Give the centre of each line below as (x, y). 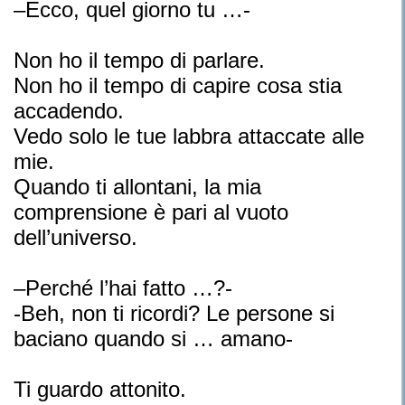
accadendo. (69, 111)
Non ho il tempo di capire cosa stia (178, 85)
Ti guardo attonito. (100, 389)
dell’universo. (75, 237)
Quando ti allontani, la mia (137, 187)
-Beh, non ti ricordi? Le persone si (174, 313)
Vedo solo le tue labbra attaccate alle (189, 136)
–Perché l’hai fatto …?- (123, 288)
